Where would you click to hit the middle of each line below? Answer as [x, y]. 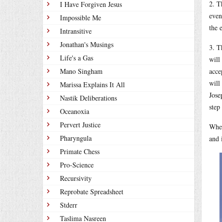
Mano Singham [81, 71]
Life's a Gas [77, 58]
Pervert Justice [80, 125]
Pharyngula [76, 138]
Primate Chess [80, 151]
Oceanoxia [75, 111]
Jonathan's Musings [87, 44]
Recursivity [76, 178]
